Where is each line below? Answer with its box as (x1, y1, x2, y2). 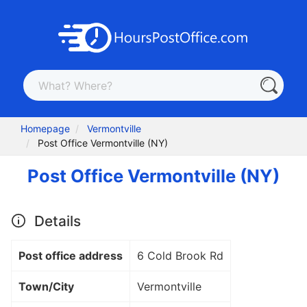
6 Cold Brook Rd (137, 248, 223, 262)
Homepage (21, 123, 71, 135)
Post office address (19, 248, 123, 262)
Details (30, 212, 81, 230)
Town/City (19, 279, 74, 293)
